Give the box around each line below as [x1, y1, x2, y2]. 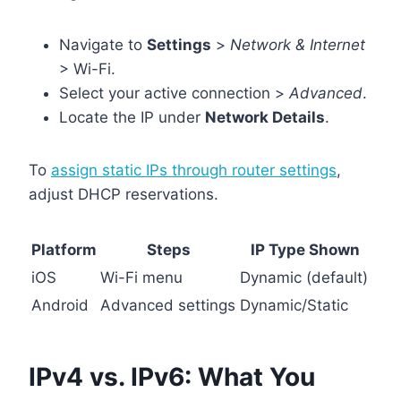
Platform [31, 240, 97, 259]
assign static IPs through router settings [51, 160, 337, 179]
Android [31, 295, 89, 314]
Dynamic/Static [240, 295, 348, 314]
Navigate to [59, 35, 147, 54]
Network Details [205, 107, 325, 126]
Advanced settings [100, 295, 235, 314]
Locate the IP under [59, 107, 205, 126]
